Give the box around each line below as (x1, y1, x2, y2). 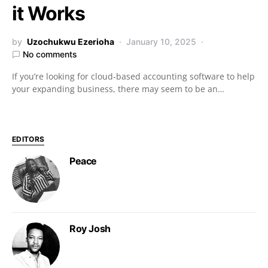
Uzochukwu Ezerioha (27, 36, 114, 47)
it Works (12, 2, 86, 25)
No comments (23, 49, 77, 59)
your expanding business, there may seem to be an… (12, 83, 224, 95)
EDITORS (12, 135, 45, 144)
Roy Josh (69, 223, 111, 234)
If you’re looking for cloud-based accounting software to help (12, 71, 255, 82)
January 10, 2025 (126, 36, 196, 47)
